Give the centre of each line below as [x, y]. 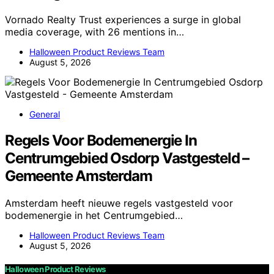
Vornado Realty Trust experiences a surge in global [123, 19]
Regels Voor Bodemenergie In [101, 140]
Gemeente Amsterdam [79, 176]
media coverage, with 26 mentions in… [94, 31]
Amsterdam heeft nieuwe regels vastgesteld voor [119, 203]
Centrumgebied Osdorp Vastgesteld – [127, 158]
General [45, 114]
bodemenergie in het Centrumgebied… [94, 215]
